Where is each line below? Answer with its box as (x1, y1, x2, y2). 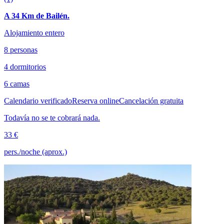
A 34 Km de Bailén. (4, 11, 69, 20)
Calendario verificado (4, 96, 72, 105)
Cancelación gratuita (119, 96, 183, 105)
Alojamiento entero (4, 28, 64, 37)
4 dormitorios (4, 62, 46, 71)
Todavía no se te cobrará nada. (4, 113, 100, 122)
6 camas (4, 79, 29, 88)
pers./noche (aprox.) (4, 147, 67, 156)
